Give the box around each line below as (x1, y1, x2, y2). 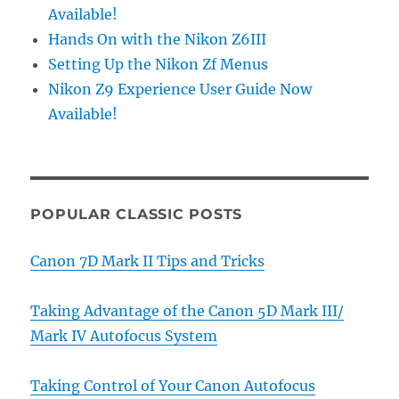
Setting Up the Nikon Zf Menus (48, 54, 269, 73)
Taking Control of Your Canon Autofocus (30, 376, 316, 395)
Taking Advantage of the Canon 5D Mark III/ (30, 301, 345, 320)
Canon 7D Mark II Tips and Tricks (30, 251, 265, 270)
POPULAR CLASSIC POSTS (30, 205, 243, 223)
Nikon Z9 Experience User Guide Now (48, 79, 313, 98)
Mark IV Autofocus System (30, 326, 218, 345)
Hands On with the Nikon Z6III (48, 29, 267, 48)
